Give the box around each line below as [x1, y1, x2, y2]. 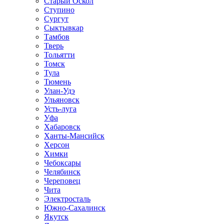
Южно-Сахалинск [44, 203, 105, 212]
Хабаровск [44, 122, 80, 131]
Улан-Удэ [44, 86, 75, 95]
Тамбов [44, 32, 69, 41]
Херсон [44, 140, 69, 149]
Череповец [44, 176, 80, 185]
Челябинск [44, 167, 80, 176]
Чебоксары [44, 158, 81, 167]
